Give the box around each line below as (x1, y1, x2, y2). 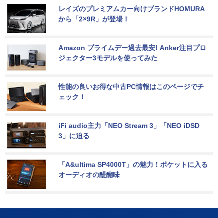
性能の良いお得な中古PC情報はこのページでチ (58, 83, 204, 91)
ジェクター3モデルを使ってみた (58, 54, 158, 62)
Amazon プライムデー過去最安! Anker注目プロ (58, 44, 206, 52)
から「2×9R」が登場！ (58, 15, 129, 23)
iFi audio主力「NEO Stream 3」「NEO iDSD (58, 122, 201, 130)
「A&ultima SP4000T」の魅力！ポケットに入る (58, 161, 208, 169)
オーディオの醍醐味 (58, 171, 120, 179)
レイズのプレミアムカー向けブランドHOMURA (58, 5, 205, 13)
